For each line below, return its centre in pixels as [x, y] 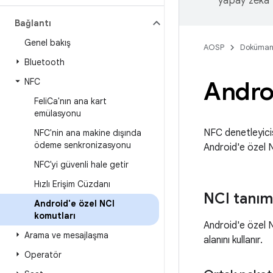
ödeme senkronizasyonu [83, 145]
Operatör [43, 255]
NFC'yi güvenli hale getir [81, 165]
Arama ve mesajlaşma [66, 235]
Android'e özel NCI [74, 204]
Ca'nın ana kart [77, 101]
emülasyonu [58, 113]
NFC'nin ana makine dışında [88, 133]
